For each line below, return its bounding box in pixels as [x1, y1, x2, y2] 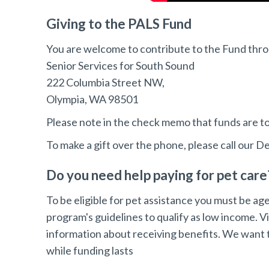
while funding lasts [46, 244, 134, 257]
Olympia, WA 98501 [46, 92, 139, 106]
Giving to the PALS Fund [46, 16, 192, 32]
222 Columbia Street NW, [46, 76, 165, 89]
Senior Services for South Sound [46, 59, 195, 72]
